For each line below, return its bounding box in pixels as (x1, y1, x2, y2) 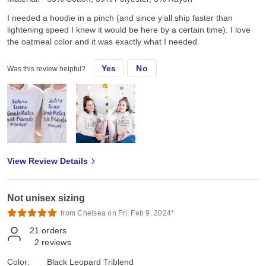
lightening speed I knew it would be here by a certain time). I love (7, 24, 251, 34)
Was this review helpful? (7, 64, 85, 73)
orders (42, 225, 67, 235)
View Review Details (7, 156, 88, 166)
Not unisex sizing (7, 192, 85, 203)
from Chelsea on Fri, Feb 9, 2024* (61, 208, 175, 217)
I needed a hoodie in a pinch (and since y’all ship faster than (7, 12, 233, 23)
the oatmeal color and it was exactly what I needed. (7, 36, 199, 46)
